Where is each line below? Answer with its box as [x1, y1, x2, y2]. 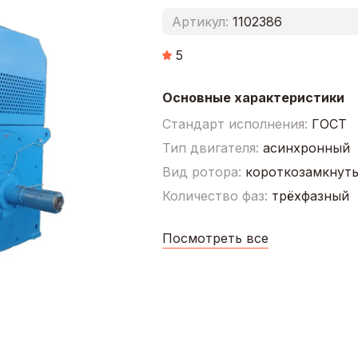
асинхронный [262, 139, 350, 156]
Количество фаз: [161, 187, 272, 204]
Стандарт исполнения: [161, 115, 312, 132]
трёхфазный [271, 187, 349, 204]
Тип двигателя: [161, 139, 263, 156]
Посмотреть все [161, 229, 268, 246]
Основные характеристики [161, 89, 344, 105]
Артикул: [171, 13, 229, 30]
